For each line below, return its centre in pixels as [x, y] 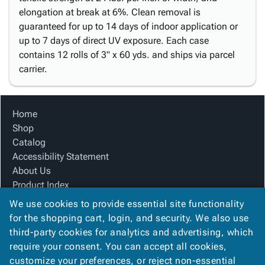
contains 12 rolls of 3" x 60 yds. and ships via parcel [127, 55]
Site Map [31, 199]
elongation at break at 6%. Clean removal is [110, 12]
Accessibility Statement [61, 156]
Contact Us [36, 242]
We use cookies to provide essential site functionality [127, 204]
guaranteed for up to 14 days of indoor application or [128, 26]
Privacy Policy [40, 256]
